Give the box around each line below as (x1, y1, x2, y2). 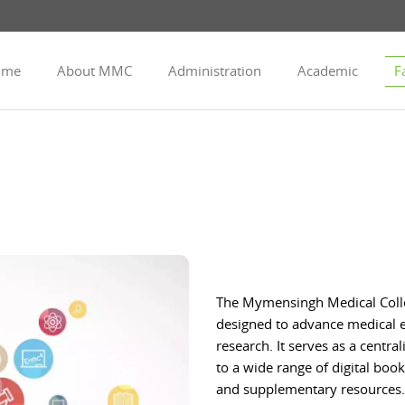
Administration (168, 61, 261, 80)
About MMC (57, 61, 132, 80)
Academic (297, 61, 358, 80)
